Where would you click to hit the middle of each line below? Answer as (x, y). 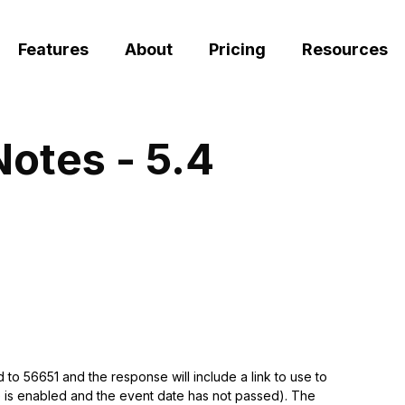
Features (53, 49)
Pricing (237, 49)
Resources (344, 49)
